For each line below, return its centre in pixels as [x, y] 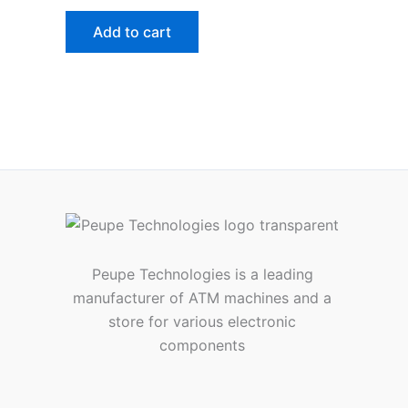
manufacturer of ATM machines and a [202, 297]
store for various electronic [202, 321]
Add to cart [132, 31]
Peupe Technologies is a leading [202, 274]
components [202, 345]
